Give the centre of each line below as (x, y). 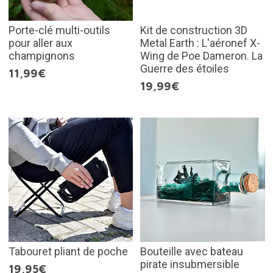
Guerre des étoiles (185, 68)
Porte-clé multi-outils (59, 30)
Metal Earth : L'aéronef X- (200, 43)
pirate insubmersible (190, 264)
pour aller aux (40, 43)
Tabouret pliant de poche (68, 252)
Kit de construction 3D (194, 30)
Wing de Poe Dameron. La (201, 55)
